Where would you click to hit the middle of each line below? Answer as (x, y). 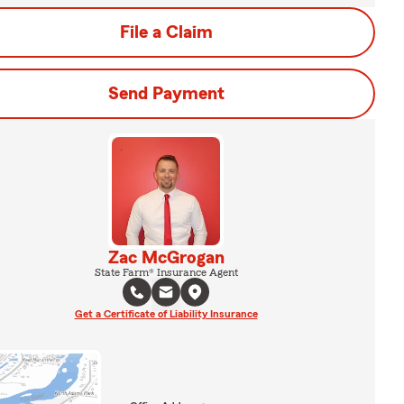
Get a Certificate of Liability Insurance (166, 314)
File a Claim (166, 32)
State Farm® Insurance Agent (166, 272)
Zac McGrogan (166, 258)
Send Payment (166, 94)
